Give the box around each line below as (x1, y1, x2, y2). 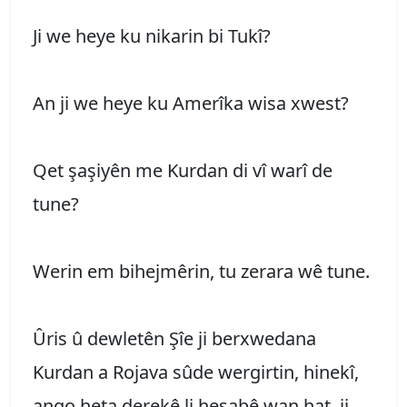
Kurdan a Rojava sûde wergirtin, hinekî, (33, 359, 359, 384)
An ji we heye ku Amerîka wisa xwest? (33, 90, 349, 115)
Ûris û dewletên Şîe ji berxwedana (33, 325, 316, 351)
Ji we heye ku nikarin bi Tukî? (33, 23, 271, 48)
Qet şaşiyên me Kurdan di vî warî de (33, 157, 333, 183)
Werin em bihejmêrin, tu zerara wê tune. (33, 258, 370, 283)
